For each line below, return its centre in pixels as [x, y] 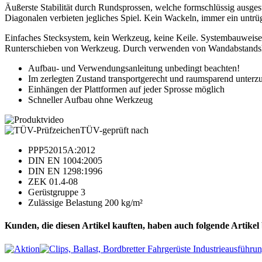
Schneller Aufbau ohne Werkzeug [90, 100]
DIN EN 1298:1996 [65, 171]
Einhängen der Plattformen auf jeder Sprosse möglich [126, 89]
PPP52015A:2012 [62, 150]
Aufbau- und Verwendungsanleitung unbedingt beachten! [134, 68]
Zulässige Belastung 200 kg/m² [85, 203]
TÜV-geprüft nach [114, 130]
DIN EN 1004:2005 [65, 161]
